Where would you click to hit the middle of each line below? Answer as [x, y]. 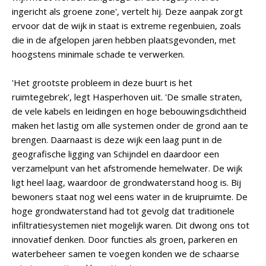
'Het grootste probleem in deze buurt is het [102, 83]
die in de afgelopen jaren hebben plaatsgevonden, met [124, 40]
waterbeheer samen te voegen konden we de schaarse [126, 254]
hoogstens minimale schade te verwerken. [98, 54]
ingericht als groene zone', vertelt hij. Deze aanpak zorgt [127, 11]
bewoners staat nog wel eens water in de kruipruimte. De [130, 197]
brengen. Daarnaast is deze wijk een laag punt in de [117, 140]
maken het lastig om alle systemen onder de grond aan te [130, 125]
